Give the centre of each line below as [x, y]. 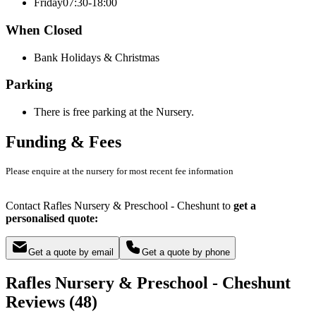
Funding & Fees [63, 142]
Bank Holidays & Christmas [97, 57]
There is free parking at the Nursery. [114, 112]
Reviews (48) [51, 302]
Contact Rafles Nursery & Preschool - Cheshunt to [120, 205]
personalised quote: [52, 218]
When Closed [44, 30]
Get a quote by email [71, 252]
